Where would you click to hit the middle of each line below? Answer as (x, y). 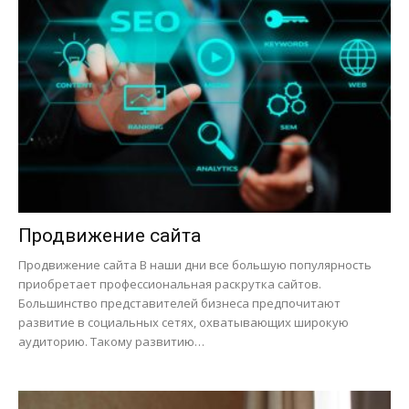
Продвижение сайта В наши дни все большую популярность (195, 264)
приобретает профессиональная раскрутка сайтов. (170, 283)
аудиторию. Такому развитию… (111, 341)
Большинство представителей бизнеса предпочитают (179, 303)
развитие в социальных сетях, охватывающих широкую (184, 322)
